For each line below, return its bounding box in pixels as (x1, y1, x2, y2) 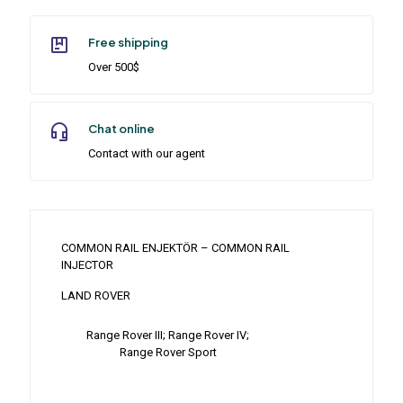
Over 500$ (88, 60, 139, 75)
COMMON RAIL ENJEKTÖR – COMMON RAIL (60, 241, 290, 255)
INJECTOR (60, 258, 113, 273)
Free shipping (88, 35, 168, 50)
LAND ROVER (60, 289, 130, 303)
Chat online (88, 121, 155, 137)
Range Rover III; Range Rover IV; (86, 328, 250, 343)
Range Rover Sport (119, 345, 217, 360)
